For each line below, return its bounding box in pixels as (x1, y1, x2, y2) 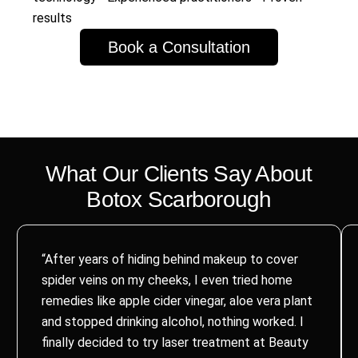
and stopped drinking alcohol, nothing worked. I (41, 314, 304, 330)
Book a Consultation (108, 38, 250, 57)
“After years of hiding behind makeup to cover (41, 252, 298, 268)
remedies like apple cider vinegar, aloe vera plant (41, 293, 312, 309)
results (32, 10, 72, 26)
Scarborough (141, 187, 272, 213)
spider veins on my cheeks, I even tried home (41, 272, 292, 288)
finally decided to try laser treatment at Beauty (41, 335, 308, 351)
